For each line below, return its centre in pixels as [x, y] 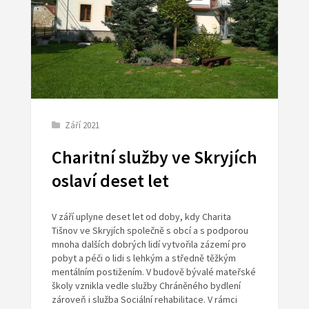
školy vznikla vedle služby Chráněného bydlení [146, 286]
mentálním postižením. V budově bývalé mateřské [153, 272]
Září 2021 [82, 126]
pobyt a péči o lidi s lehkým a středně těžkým [143, 258]
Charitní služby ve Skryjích [154, 158]
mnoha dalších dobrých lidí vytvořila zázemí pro [149, 245]
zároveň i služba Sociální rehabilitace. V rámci [144, 300]
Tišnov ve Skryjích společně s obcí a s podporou [150, 231]
